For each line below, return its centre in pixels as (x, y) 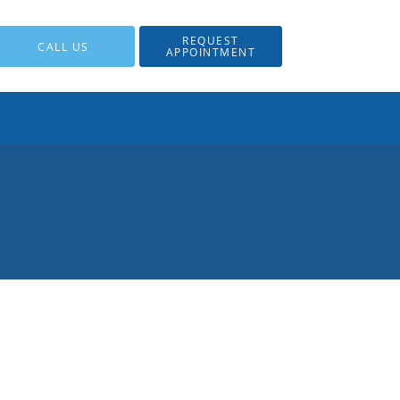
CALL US (63, 46)
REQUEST (211, 40)
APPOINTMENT (211, 52)
